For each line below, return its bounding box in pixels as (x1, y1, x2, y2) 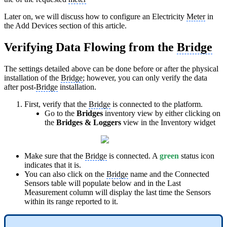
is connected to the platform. (110, 100, 203, 109)
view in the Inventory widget (123, 118, 215, 127)
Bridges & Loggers (56, 118, 123, 127)
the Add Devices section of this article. (4, 21, 127, 30)
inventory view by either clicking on (105, 109, 220, 118)
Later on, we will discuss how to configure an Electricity (4, 12, 186, 21)
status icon (179, 152, 214, 161)
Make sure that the (24, 152, 85, 161)
